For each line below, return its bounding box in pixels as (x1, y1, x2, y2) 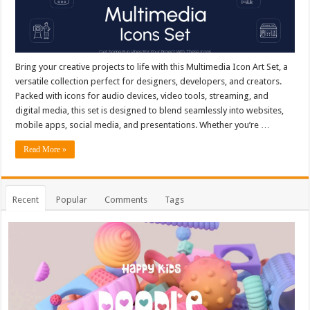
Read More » (24, 144, 67, 154)
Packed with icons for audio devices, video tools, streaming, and (15, 90, 269, 101)
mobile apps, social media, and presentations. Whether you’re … (15, 119, 271, 130)
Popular (56, 194, 88, 205)
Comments (104, 194, 148, 205)
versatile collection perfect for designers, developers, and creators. (15, 75, 282, 86)
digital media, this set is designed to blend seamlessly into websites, (15, 104, 284, 116)
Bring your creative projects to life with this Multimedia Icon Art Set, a (15, 61, 289, 72)
